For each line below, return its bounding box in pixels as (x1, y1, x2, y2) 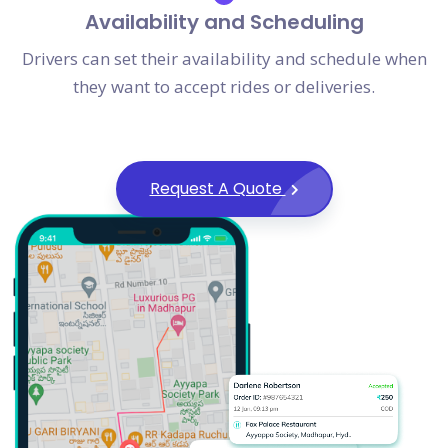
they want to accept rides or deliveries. (73, 75, 375, 99)
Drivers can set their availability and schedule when (21, 47, 427, 71)
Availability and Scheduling (84, 8, 364, 37)
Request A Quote (149, 177, 286, 201)
